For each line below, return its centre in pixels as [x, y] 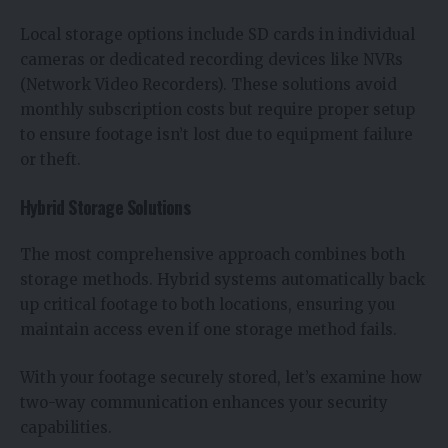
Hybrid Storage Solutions [105, 206]
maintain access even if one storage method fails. [208, 330]
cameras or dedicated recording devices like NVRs [211, 60]
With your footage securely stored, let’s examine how [221, 377]
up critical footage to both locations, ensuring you [207, 305]
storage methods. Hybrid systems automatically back [222, 280]
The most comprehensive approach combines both [212, 255]
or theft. [50, 160]
